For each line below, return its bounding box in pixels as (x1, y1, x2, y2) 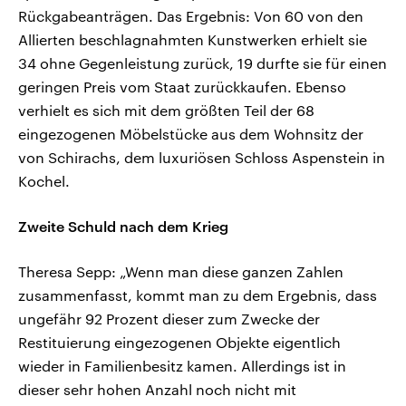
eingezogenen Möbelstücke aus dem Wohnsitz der (18, 125, 363, 143)
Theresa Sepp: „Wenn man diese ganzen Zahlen (18, 263, 343, 281)
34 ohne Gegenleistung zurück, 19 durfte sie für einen (18, 54, 387, 72)
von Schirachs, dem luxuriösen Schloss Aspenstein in (18, 149, 385, 167)
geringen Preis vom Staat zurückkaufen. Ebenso (18, 78, 346, 96)
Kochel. (18, 172, 70, 190)
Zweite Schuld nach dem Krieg (18, 217, 228, 236)
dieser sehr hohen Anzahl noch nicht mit (18, 381, 296, 399)
